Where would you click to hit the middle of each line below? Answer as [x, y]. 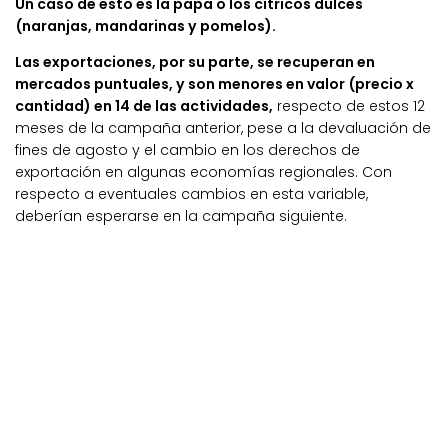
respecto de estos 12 [349, 105]
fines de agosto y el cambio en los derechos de [187, 149]
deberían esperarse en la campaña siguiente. [181, 215]
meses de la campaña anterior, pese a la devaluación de [223, 127]
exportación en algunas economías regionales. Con [203, 171]
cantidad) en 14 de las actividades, [144, 105]
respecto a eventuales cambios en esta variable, [191, 193]
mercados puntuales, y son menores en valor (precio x [214, 83]
